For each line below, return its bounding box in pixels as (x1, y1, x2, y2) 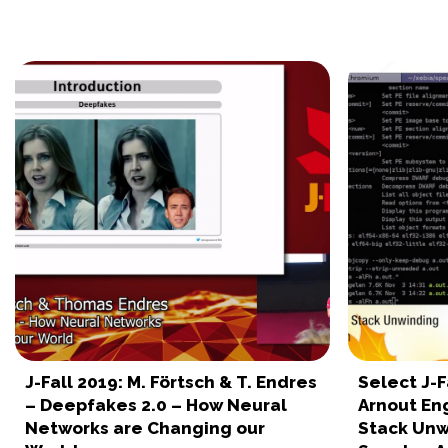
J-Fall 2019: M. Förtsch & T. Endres (25, 372, 317, 393)
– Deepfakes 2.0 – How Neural (25, 395, 287, 416)
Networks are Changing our (25, 418, 265, 439)
